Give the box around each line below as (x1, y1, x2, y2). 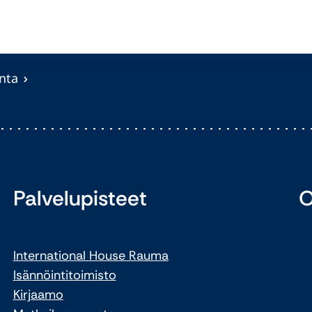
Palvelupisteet (13, 184, 147, 212)
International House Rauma (13, 247, 169, 264)
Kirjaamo (13, 286, 63, 303)
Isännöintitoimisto (13, 266, 116, 283)
